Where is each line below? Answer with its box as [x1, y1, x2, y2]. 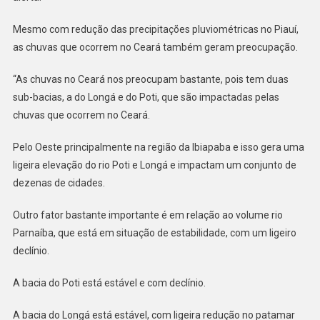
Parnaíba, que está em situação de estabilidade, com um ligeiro [12, 227, 296, 239]
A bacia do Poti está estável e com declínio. [12, 277, 208, 289]
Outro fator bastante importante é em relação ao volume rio [12, 209, 283, 221]
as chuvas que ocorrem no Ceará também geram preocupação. [12, 41, 298, 54]
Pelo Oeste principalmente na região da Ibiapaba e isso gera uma [12, 141, 304, 154]
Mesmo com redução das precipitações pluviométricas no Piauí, [12, 24, 299, 36]
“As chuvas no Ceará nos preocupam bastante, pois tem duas [12, 74, 289, 86]
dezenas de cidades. [12, 177, 107, 189]
